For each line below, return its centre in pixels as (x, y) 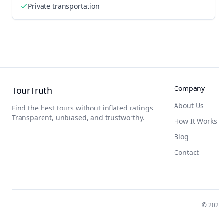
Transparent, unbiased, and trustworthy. (78, 118)
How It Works (196, 121)
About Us (189, 105)
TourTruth (32, 90)
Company (189, 88)
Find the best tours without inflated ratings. (83, 108)
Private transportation (64, 6)
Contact (186, 152)
